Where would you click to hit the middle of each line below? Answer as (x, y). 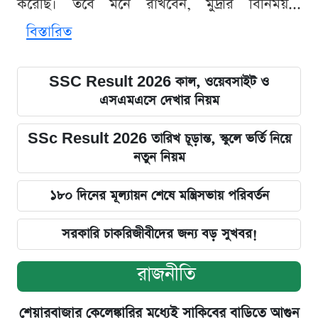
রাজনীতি (166, 275)
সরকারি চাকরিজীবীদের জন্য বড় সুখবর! (159, 234)
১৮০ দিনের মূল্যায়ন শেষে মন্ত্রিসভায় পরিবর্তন (159, 196)
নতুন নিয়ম (159, 158)
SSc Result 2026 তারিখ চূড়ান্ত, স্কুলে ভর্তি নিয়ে (159, 139)
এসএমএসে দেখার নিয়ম (159, 101)
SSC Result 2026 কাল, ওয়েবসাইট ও (159, 82)
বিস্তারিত (49, 32)
